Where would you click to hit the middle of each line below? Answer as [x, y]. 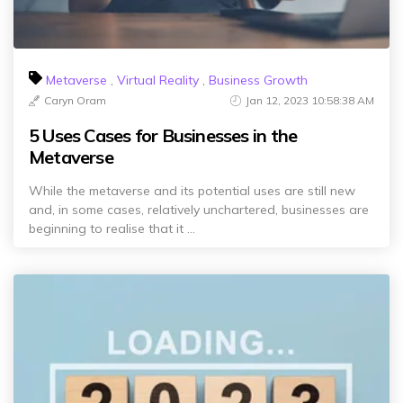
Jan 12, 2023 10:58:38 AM [310, 100]
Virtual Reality [158, 80]
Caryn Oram [75, 100]
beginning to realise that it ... [112, 228]
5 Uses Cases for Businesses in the [163, 135]
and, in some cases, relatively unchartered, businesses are [199, 210]
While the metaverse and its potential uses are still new [192, 191]
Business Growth [258, 80]
